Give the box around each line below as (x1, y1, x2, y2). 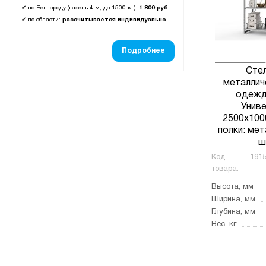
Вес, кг (211, 221, 236, 228)
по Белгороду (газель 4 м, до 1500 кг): (26, 5, 139, 11)
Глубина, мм (211, 208, 255, 216)
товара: (211, 166, 239, 173)
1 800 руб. (139, 5, 170, 11)
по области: (26, 17, 62, 23)
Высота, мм (211, 183, 254, 191)
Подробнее (122, 47, 165, 55)
